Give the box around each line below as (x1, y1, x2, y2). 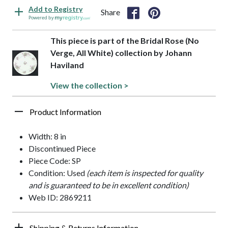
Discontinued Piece (28, 144, 96, 154)
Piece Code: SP (28, 156, 81, 166)
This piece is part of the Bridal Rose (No (50, 36, 199, 46)
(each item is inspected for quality (87, 168, 203, 178)
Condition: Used (28, 168, 87, 178)
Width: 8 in (28, 131, 66, 141)
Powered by (28, 14, 55, 21)
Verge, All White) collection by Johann (50, 48, 192, 58)
